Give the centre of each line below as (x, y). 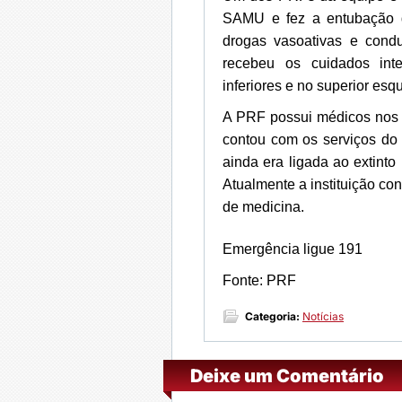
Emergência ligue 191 (293, 249)
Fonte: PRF (259, 280)
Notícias (323, 316)
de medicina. (263, 207)
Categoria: (272, 316)
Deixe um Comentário (287, 376)
